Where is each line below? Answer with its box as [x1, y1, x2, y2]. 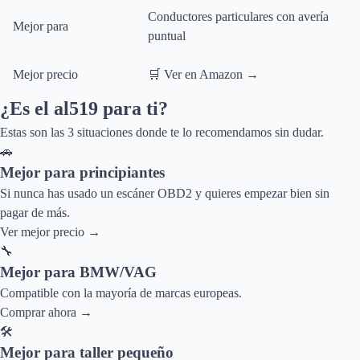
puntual [148, 29, 186, 43]
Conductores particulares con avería [148, 10, 329, 23]
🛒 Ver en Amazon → [148, 67, 259, 81]
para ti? [98, 98, 168, 119]
